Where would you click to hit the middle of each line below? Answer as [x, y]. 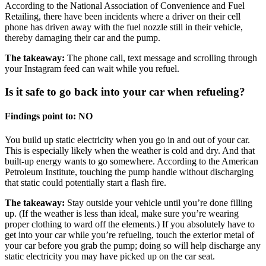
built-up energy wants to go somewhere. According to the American [132, 161]
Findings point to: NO [49, 116]
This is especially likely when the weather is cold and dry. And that [130, 150]
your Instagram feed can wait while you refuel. [92, 69]
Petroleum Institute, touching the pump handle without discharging [129, 172]
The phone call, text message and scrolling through [161, 58]
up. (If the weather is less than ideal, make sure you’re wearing [122, 213]
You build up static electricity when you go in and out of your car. [127, 140]
